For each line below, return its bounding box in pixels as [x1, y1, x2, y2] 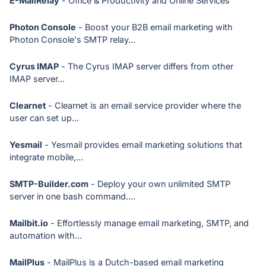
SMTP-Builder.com [9, 179, 88, 189]
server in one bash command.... [9, 191, 135, 201]
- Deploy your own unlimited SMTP [88, 179, 230, 189]
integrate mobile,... [9, 152, 83, 162]
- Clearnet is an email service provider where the [46, 100, 241, 110]
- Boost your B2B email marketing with [76, 22, 233, 32]
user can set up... [9, 113, 79, 123]
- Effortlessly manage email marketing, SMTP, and [48, 218, 249, 228]
